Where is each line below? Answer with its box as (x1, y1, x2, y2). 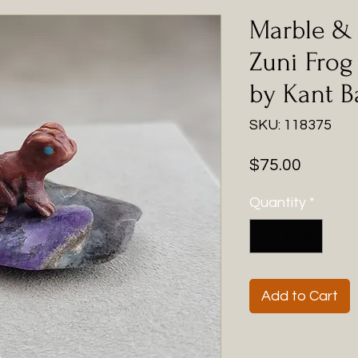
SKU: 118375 (249, 117, 332, 133)
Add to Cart (261, 288, 338, 304)
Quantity (249, 195, 306, 210)
